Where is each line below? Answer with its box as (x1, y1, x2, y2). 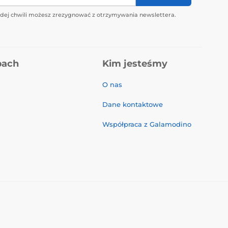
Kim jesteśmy (102, 58, 167, 70)
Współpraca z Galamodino (102, 120, 191, 129)
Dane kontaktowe (102, 100, 163, 109)
